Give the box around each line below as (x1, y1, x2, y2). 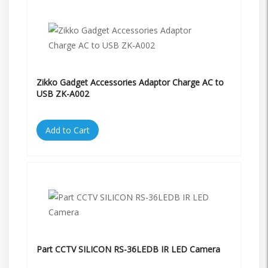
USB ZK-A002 (36, 87, 89, 99)
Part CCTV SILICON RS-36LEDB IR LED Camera (36, 243, 220, 255)
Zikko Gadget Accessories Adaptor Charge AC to (36, 76, 224, 88)
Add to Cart (45, 124, 90, 136)
